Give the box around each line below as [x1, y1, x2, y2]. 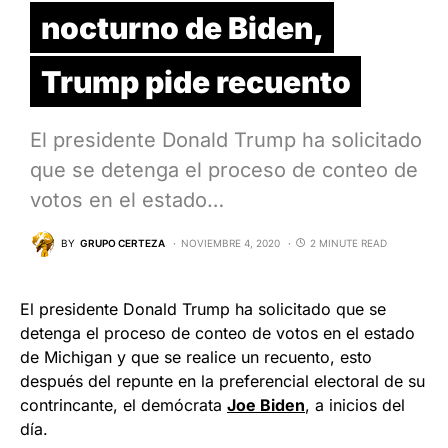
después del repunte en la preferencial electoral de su [20, 370, 425, 391]
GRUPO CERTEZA [80, 237, 165, 250]
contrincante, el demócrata [20, 394, 227, 415]
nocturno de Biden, [40, 9, 324, 46]
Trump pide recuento [40, 63, 351, 100]
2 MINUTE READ [310, 237, 387, 250]
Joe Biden [227, 394, 305, 415]
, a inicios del [305, 394, 405, 415]
